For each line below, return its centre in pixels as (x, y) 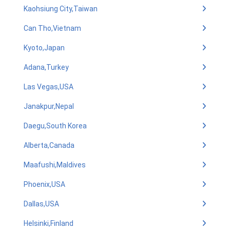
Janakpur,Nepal (49, 106)
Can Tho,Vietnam (52, 28)
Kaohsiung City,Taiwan (61, 9)
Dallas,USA (41, 204)
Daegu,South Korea (55, 126)
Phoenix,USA (44, 184)
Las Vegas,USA (49, 87)
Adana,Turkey (46, 67)
